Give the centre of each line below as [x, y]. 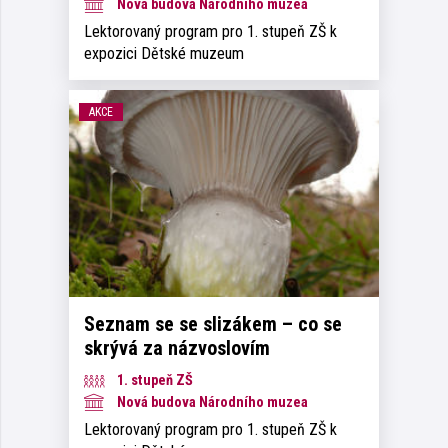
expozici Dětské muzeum [164, 54]
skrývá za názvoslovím [177, 347]
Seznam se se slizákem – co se [213, 323]
